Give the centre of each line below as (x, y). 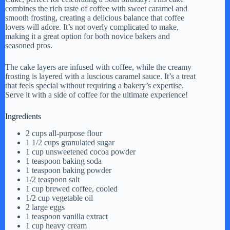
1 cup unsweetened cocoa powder (81, 151)
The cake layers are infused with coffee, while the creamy (98, 67)
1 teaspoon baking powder (69, 170)
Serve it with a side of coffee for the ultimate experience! (97, 94)
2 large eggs (45, 207)
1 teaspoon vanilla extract (67, 216)
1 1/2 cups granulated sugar (70, 142)
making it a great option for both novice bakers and (88, 36)
